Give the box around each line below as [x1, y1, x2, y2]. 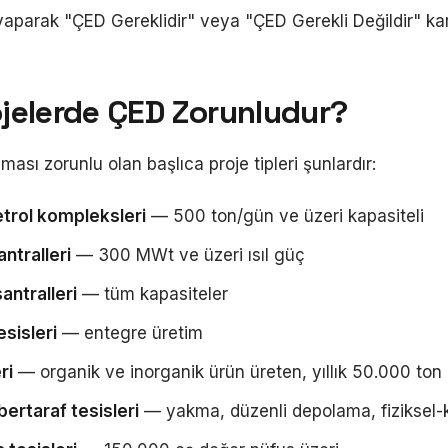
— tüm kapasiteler [77, 284, 228, 304]
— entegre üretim [57, 323, 203, 343]
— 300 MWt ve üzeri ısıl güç [71, 245, 305, 265]
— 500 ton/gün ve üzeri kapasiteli [146, 206, 424, 226]
